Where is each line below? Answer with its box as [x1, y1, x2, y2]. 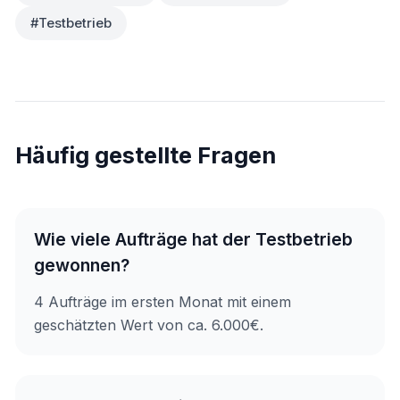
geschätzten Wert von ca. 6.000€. [34, 316, 264, 334]
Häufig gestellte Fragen [15, 140, 276, 169]
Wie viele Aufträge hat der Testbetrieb [34, 229, 354, 251]
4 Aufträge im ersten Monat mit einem [34, 293, 292, 311]
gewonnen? [34, 254, 130, 277]
